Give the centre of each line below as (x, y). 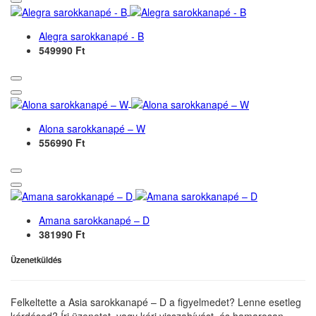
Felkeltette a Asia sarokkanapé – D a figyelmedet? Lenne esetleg (156, 302)
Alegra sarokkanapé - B (91, 36)
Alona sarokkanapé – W (92, 128)
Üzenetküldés (36, 260)
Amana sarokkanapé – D (94, 220)
